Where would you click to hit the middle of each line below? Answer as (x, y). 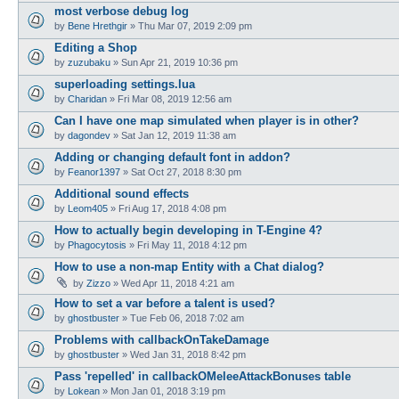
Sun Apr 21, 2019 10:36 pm (179, 62)
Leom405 (88, 208)
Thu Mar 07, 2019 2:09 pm (195, 25)
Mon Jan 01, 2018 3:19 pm (168, 391)
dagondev (89, 135)
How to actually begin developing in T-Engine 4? (188, 230)
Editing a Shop (96, 47)
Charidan (87, 98)
